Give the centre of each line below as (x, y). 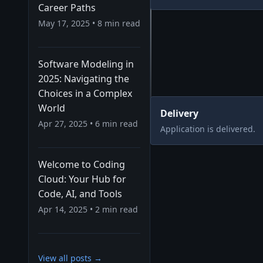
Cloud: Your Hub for (82, 179)
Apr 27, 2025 (63, 124)
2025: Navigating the (84, 79)
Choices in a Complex (85, 93)
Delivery (179, 113)
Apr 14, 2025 (63, 209)
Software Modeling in (86, 64)
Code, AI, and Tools (80, 194)
